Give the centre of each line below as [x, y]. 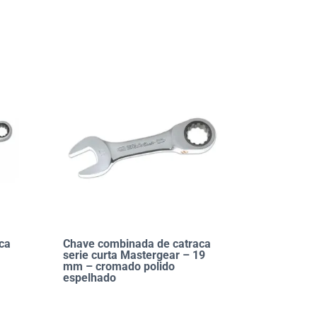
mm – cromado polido [119, 267]
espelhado [90, 278]
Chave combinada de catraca [137, 244]
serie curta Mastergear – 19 [134, 255]
